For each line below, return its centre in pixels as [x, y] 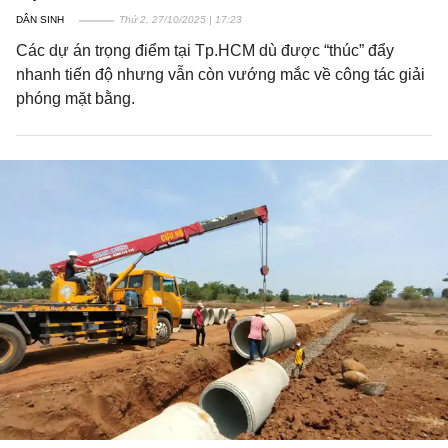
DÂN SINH [40, 19]
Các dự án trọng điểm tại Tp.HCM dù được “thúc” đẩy [205, 50]
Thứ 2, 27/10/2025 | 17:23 [180, 19]
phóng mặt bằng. [75, 98]
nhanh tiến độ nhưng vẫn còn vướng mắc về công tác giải [220, 74]
